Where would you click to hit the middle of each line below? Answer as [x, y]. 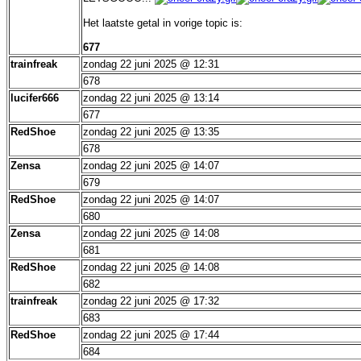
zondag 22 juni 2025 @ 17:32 [151, 301]
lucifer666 [35, 98]
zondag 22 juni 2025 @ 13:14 [151, 98]
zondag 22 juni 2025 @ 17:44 [151, 335]
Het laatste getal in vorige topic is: [163, 23]
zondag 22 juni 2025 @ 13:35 [151, 132]
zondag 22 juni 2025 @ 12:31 [151, 64]
